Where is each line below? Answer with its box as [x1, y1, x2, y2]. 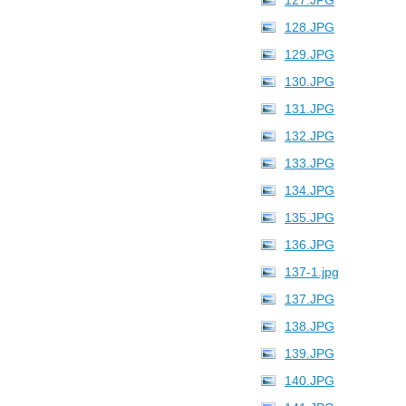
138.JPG [285, 319, 334, 333]
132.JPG [285, 129, 334, 143]
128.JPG [285, 20, 334, 34]
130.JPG [285, 74, 334, 89]
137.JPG [285, 292, 334, 306]
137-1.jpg [285, 265, 339, 279]
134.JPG [285, 183, 334, 198]
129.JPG [285, 47, 334, 62]
